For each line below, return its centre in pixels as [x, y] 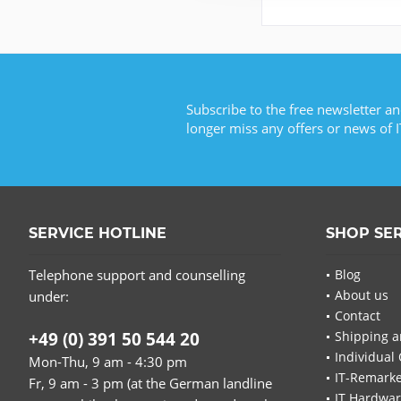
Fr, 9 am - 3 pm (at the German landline [150, 384]
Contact [358, 316]
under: [49, 297]
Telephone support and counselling [137, 275]
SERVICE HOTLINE [98, 234]
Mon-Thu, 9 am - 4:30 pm [108, 362]
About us [362, 295]
